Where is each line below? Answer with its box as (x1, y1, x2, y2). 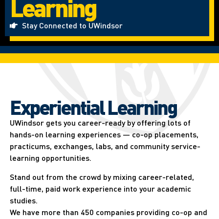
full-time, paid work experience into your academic (10, 183, 191, 194)
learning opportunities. (10, 153, 91, 163)
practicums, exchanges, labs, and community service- (10, 141, 200, 152)
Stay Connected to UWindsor (22, 20, 123, 31)
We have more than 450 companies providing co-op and (10, 206, 207, 217)
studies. (10, 195, 38, 205)
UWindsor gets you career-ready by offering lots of (10, 117, 191, 128)
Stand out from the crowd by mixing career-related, (10, 171, 194, 182)
